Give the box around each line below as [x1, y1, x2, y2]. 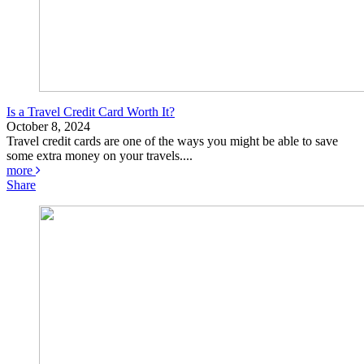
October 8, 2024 [6, 119, 90, 134]
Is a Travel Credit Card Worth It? [6, 105, 175, 119]
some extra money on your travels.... [6, 149, 193, 163]
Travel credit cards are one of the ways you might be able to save [6, 134, 338, 149]
